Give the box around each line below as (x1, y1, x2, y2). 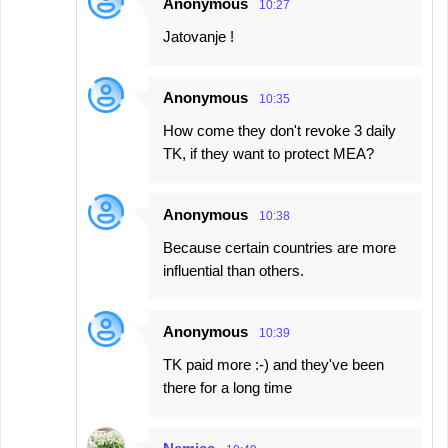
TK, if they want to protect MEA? (163, 145, 374, 162)
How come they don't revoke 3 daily (163, 122, 396, 139)
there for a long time (163, 379, 292, 396)
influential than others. (163, 262, 304, 279)
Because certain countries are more (163, 239, 396, 256)
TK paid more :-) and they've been (163, 356, 384, 373)
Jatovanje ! (163, 28, 234, 45)
